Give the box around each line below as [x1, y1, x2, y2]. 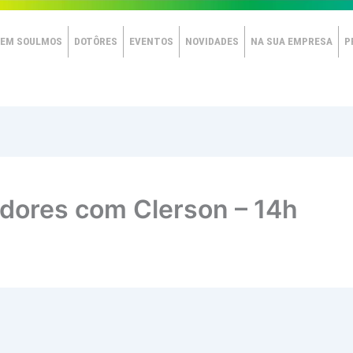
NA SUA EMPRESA [250, 35, 333, 47]
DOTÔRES [73, 35, 117, 47]
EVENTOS [128, 35, 173, 47]
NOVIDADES [184, 35, 239, 47]
